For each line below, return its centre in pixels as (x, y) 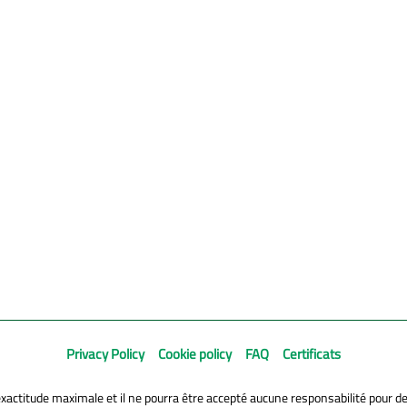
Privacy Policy (105, 353)
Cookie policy (195, 353)
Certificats (312, 353)
